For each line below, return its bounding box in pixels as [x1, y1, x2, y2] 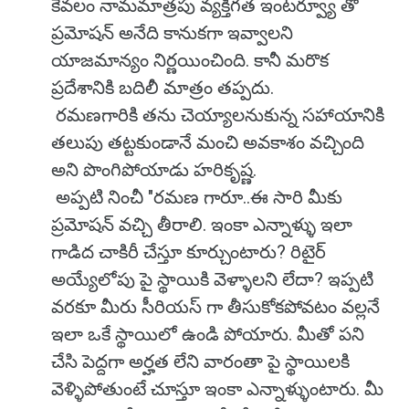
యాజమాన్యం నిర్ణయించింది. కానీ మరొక [51, 49, 329, 71]
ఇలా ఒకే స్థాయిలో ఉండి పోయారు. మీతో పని [51, 323, 364, 345]
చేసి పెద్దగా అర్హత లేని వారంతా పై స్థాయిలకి [51, 351, 350, 372]
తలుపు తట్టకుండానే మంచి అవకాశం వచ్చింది [51, 131, 364, 153]
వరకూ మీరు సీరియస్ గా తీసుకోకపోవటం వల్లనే [51, 296, 380, 318]
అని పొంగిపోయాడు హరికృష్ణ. [51, 159, 261, 181]
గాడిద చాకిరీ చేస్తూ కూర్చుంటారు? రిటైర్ [51, 241, 326, 263]
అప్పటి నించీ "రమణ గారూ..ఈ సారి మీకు [51, 186, 342, 208]
